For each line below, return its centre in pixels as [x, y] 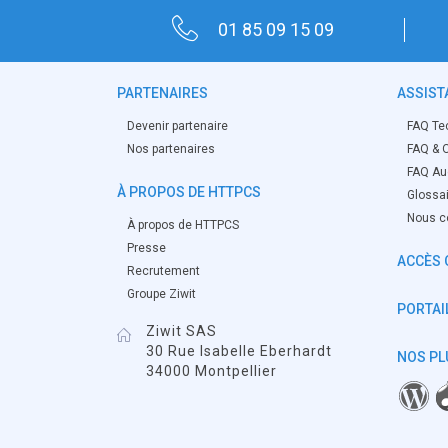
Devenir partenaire [177, 126]
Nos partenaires [171, 149]
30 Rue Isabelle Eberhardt [239, 351]
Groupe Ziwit [161, 294]
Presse [146, 248]
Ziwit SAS [181, 331]
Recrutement [163, 271]
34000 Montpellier [211, 371]
